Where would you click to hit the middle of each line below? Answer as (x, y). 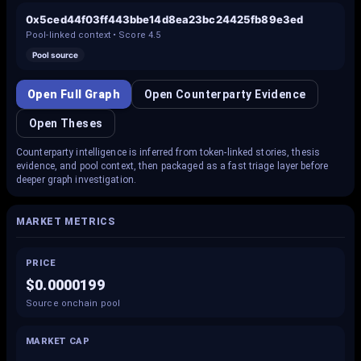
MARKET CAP (58, 341)
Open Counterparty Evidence (225, 94)
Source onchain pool (73, 303)
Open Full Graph (74, 94)
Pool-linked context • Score (87, 35)
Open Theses (66, 123)
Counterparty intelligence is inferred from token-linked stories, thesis (168, 152)
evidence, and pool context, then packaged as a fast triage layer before (172, 166)
